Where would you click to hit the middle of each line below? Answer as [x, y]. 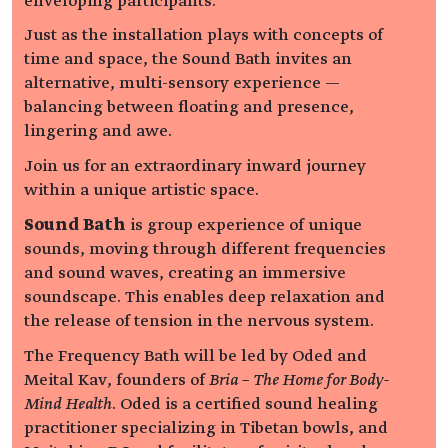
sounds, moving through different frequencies [205, 248]
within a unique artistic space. [141, 190]
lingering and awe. [98, 131]
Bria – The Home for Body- [299, 379]
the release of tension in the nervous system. [199, 320]
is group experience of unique [244, 224]
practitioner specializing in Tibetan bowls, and [206, 427]
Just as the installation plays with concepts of [203, 35]
